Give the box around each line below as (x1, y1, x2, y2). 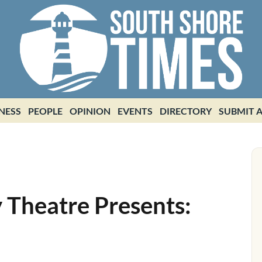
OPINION (69, 105, 111, 116)
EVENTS (117, 105, 153, 116)
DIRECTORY (159, 105, 212, 116)
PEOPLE (27, 105, 63, 116)
